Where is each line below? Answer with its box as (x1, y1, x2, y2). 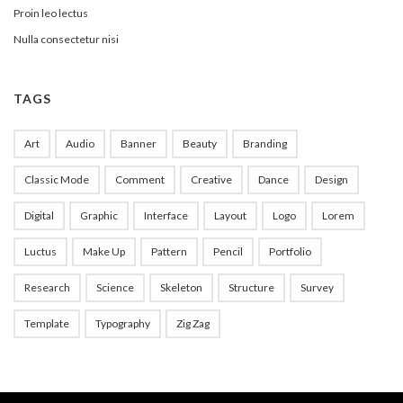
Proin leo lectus (13, 6, 88, 20)
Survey (300, 281, 334, 294)
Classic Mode (24, 173, 89, 186)
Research (24, 281, 70, 294)
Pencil (213, 245, 243, 258)
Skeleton (160, 281, 202, 294)
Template (24, 317, 69, 330)
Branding (243, 137, 287, 150)
